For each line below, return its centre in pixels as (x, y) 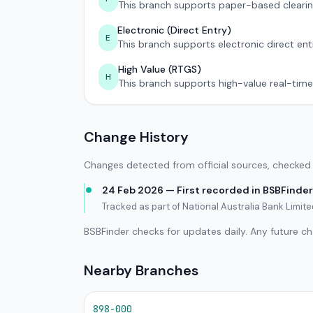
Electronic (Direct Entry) (174, 30)
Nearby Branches (141, 270)
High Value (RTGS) (160, 69)
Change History (136, 137)
